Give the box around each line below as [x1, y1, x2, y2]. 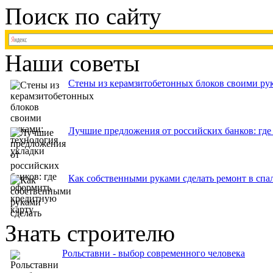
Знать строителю [5, 219, 175, 246]
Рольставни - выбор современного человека [62, 247, 245, 258]
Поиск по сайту [5, 2, 161, 29]
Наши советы [5, 49, 140, 76]
